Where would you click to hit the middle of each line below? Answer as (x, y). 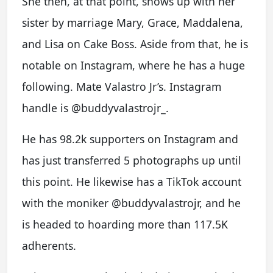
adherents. (49, 246)
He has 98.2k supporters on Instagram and (130, 139)
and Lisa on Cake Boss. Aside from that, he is (135, 44)
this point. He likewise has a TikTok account (132, 182)
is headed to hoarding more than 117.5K (125, 224)
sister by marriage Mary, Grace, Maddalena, (133, 23)
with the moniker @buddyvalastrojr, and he (131, 203)
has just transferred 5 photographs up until (132, 160)
